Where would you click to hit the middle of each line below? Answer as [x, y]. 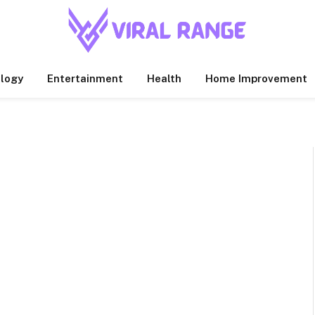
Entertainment [85, 78]
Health [164, 78]
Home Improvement [256, 78]
